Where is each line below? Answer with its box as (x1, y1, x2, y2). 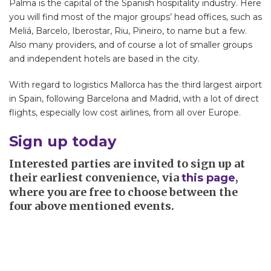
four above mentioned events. (9, 199, 174, 214)
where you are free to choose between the (9, 185, 238, 200)
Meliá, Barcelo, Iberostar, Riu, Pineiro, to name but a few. (9, 25, 247, 37)
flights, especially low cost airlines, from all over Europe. (9, 107, 241, 119)
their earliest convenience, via (9, 171, 181, 185)
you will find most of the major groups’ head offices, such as (9, 11, 262, 23)
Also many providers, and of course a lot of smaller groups (9, 39, 252, 51)
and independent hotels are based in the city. (9, 53, 200, 65)
